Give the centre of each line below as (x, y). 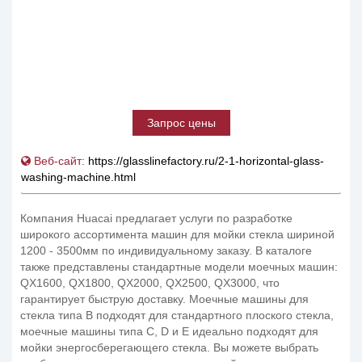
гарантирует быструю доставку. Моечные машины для (164, 299)
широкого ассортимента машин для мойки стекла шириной (177, 234)
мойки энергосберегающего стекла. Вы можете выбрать (169, 347)
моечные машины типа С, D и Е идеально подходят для (169, 331)
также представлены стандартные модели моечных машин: (179, 267)
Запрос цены (181, 123)
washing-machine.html (78, 177)
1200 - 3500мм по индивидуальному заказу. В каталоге (166, 250)
